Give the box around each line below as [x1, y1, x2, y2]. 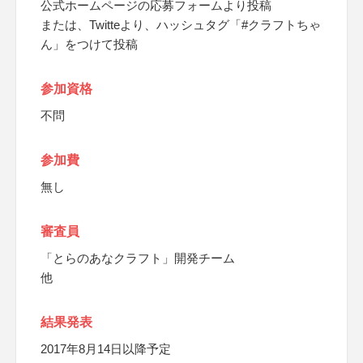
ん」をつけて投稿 [41, 37, 138, 51]
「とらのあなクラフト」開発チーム [41, 251, 235, 265]
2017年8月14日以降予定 [41, 342, 171, 356]
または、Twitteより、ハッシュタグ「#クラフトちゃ [41, 18, 321, 32]
